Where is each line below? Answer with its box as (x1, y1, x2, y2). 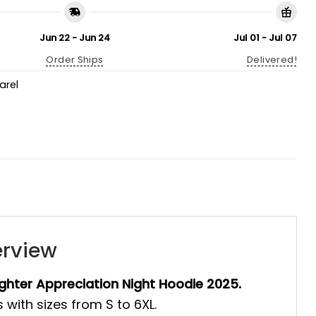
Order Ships (46, 52, 104, 66)
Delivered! (247, 52, 297, 66)
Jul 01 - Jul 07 (233, 30, 297, 44)
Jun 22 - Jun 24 (39, 30, 110, 44)
